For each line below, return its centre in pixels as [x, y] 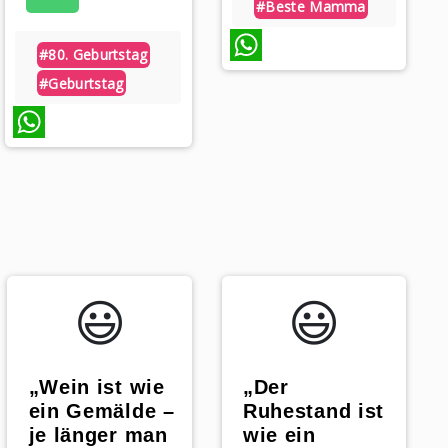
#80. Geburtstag [93, 55]
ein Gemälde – [101, 411]
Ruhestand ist [313, 411]
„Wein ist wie [96, 387]
